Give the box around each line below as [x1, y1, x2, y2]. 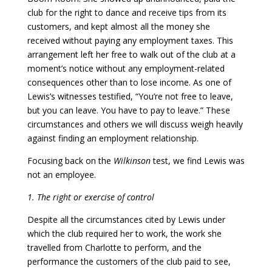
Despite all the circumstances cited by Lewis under [27, 213, 225, 225]
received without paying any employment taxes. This [27, 34, 233, 46]
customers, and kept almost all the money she [27, 20, 210, 32]
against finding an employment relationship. [27, 132, 199, 144]
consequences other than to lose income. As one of [27, 76, 231, 88]
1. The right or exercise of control [27, 191, 154, 203]
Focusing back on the [27, 154, 114, 166]
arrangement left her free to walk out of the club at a [27, 48, 236, 60]
